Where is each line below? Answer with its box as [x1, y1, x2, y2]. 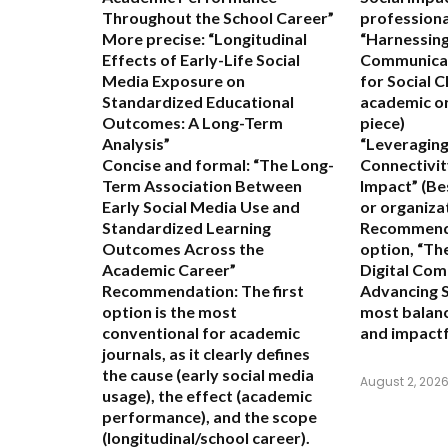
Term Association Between [102, 176, 302, 196]
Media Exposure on [102, 71, 245, 91]
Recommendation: [102, 281, 238, 301]
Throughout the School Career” [102, 8, 334, 28]
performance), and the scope [102, 407, 317, 427]
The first [238, 281, 304, 301]
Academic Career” [102, 260, 236, 280]
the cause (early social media [102, 365, 314, 385]
